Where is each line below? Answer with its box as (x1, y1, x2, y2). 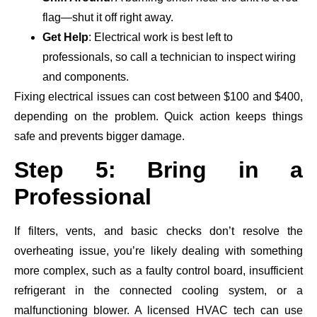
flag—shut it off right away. (42, 11, 173, 23)
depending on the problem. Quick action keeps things (14, 110, 303, 122)
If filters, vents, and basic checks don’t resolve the (14, 225, 303, 238)
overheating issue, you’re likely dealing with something (14, 245, 303, 258)
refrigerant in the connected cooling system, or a (14, 284, 303, 297)
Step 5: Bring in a (14, 157, 303, 183)
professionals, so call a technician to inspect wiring (42, 50, 296, 63)
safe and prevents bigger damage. (14, 129, 185, 142)
